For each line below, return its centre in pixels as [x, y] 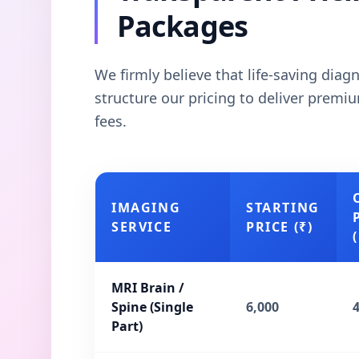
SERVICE [142, 226]
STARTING [283, 207]
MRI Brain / [148, 287]
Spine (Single [152, 307]
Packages [182, 26]
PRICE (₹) [280, 226]
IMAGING [146, 207]
